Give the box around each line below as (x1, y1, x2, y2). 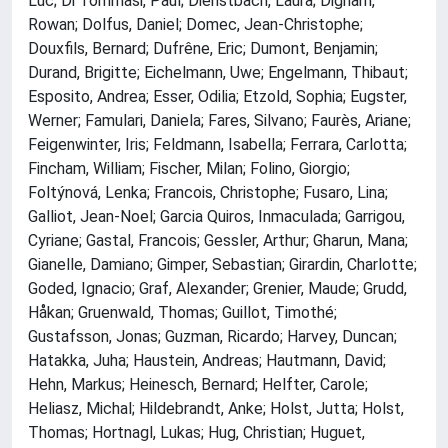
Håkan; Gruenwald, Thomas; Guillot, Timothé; (28, 303, 337, 323)
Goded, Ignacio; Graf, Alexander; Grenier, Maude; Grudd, (28, 279, 407, 299)
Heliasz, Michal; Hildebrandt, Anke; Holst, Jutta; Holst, (28, 399, 404, 419)
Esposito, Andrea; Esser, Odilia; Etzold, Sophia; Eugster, (28, 87, 407, 107)
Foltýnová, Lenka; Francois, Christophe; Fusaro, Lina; (28, 183, 388, 203)
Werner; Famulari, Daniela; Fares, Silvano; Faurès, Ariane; (28, 111, 411, 131)
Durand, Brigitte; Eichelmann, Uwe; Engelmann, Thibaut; (28, 63, 408, 83)
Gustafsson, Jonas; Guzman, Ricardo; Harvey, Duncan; (28, 327, 397, 347)
